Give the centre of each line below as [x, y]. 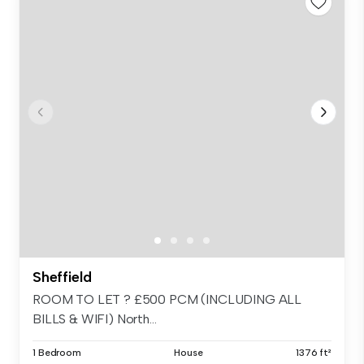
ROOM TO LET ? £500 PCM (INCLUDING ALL [167, 299]
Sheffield [62, 277]
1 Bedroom [57, 352]
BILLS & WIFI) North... [95, 318]
